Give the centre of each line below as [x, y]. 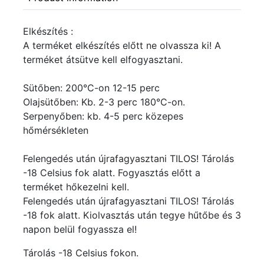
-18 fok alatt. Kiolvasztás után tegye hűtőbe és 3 [132, 215]
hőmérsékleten [56, 131]
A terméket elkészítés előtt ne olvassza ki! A [122, 46]
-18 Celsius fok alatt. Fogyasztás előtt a [112, 173]
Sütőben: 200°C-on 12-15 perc [91, 88]
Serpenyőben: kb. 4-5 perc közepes [103, 116]
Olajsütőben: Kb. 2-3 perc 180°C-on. [104, 102]
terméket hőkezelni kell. [76, 187]
